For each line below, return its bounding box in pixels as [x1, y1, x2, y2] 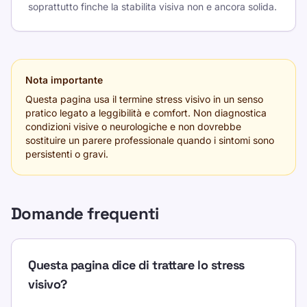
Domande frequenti [11, 203, 159, 224]
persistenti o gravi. [25, 148, 108, 160]
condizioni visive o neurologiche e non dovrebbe [25, 121, 241, 132]
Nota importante [25, 74, 103, 86]
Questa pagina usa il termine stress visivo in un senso [25, 93, 263, 105]
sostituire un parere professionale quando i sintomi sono [25, 134, 274, 146]
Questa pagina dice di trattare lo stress [28, 257, 245, 273]
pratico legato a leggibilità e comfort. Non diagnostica [25, 107, 267, 119]
